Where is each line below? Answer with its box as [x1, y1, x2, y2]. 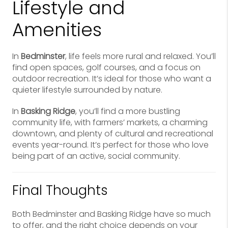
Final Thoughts [12, 181, 108, 199]
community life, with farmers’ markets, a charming [12, 117, 208, 128]
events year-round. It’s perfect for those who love [12, 139, 209, 151]
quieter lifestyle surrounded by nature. [12, 84, 162, 96]
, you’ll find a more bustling [75, 105, 180, 117]
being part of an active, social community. [12, 150, 180, 162]
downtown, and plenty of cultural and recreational [12, 128, 213, 139]
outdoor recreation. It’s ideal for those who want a [12, 73, 211, 84]
